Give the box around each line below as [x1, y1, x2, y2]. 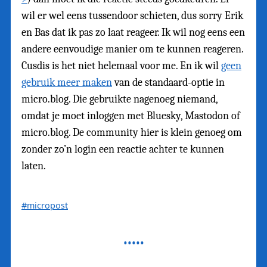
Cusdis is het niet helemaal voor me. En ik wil [21, 59, 221, 72]
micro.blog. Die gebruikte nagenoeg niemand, [21, 92, 218, 105]
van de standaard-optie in [112, 76, 225, 89]
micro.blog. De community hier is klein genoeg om [21, 126, 242, 139]
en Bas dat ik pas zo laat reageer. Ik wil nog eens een [21, 26, 245, 39]
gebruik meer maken [21, 76, 112, 89]
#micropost [21, 199, 68, 211]
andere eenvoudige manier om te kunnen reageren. [21, 42, 243, 55]
